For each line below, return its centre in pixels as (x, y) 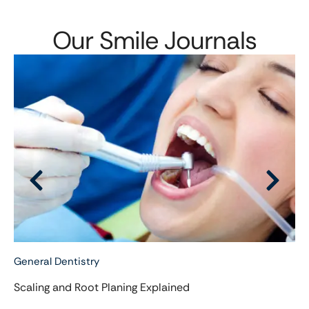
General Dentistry (57, 261)
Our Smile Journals (154, 40)
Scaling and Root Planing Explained (102, 287)
